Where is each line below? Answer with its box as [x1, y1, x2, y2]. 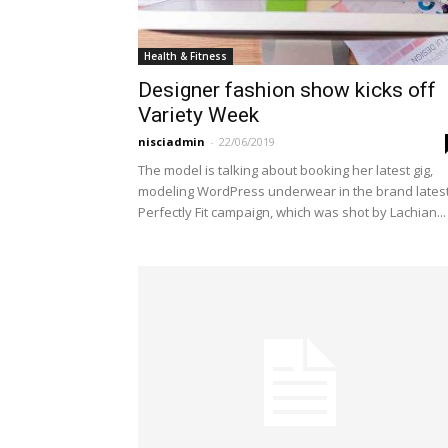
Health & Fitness [144, 48, 227, 63]
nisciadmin [138, 133, 205, 149]
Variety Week [138, 102, 259, 127]
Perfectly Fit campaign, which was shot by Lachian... [138, 202, 446, 221]
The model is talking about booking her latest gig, [138, 160, 433, 179]
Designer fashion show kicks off [138, 77, 436, 102]
